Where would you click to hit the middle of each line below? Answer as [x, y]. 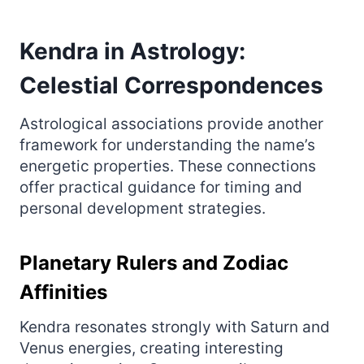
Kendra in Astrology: [132, 51]
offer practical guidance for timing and [161, 187]
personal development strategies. [143, 208]
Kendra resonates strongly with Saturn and [175, 327]
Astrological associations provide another [171, 123]
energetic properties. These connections [168, 166]
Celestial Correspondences [171, 85]
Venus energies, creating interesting [152, 348]
